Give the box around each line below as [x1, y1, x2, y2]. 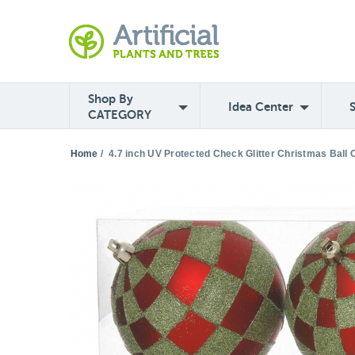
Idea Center [228, 100, 293, 113]
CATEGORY [88, 108, 151, 121]
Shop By [88, 92, 133, 105]
